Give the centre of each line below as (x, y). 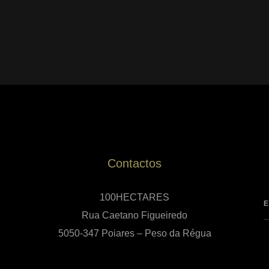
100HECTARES (134, 197)
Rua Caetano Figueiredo (134, 215)
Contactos (134, 163)
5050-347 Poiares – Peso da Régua (134, 233)
